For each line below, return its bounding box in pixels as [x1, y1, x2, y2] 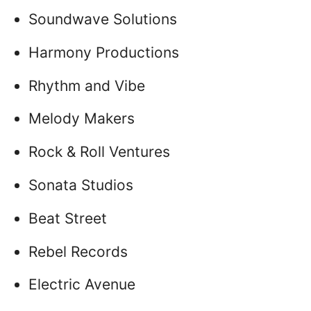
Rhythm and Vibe [28, 76, 145, 94]
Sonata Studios [28, 176, 133, 194]
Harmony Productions [28, 43, 179, 61]
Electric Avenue [28, 276, 135, 294]
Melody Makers [28, 110, 135, 128]
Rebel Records [28, 242, 128, 260]
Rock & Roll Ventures [28, 143, 170, 161]
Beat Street [28, 209, 107, 227]
